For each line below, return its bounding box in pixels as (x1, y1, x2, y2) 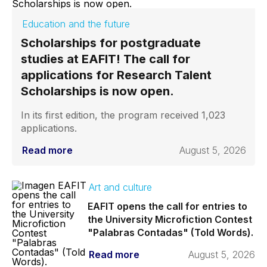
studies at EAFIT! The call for (21, 52, 190, 66)
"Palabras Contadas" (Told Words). (87, 226, 253, 238)
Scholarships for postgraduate (21, 36, 201, 50)
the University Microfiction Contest (87, 213, 252, 225)
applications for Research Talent (21, 68, 212, 82)
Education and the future (22, 18, 130, 30)
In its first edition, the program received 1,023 (21, 109, 225, 121)
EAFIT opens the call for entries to (87, 200, 247, 212)
